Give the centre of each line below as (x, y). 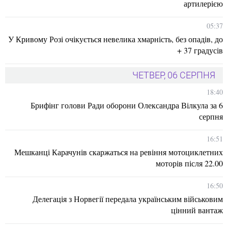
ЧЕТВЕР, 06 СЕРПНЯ (174, 75)
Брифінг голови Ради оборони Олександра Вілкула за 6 (127, 105)
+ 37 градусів (200, 50)
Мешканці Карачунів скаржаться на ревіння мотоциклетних (119, 152)
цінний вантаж (197, 210)
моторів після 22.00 (189, 163)
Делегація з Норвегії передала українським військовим (128, 198)
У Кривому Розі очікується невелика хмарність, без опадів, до (116, 39)
